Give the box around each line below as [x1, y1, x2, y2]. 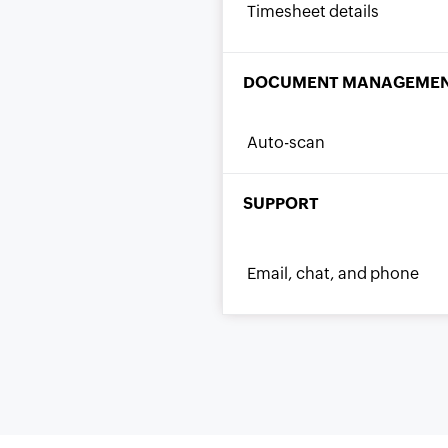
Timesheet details [247, 3, 380, 20]
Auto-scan [247, 134, 326, 151]
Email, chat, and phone [247, 265, 420, 282]
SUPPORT [243, 195, 319, 212]
